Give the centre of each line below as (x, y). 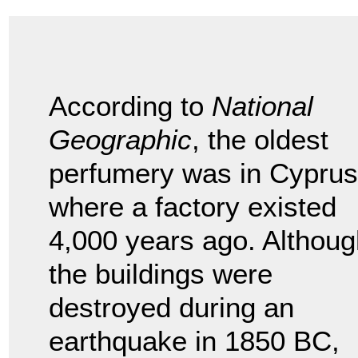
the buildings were (161, 274)
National (263, 106)
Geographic (120, 140)
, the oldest (260, 140)
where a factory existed (193, 207)
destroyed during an (171, 308)
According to (130, 106)
